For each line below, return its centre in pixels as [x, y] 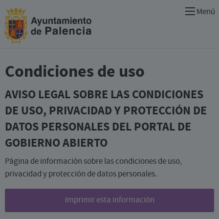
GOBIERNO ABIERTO [56, 143]
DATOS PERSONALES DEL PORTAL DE [98, 127]
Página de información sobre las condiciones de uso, [93, 161]
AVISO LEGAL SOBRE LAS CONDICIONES [104, 95]
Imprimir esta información [109, 200]
